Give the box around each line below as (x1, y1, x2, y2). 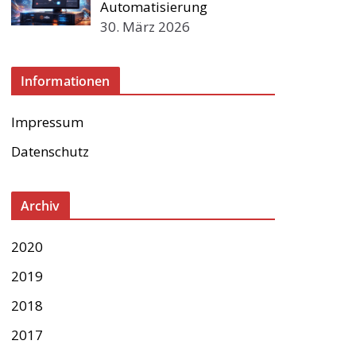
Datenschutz (10, 142, 89, 161)
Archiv (20, 197, 60, 215)
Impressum (10, 113, 83, 131)
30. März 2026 (100, 17, 191, 36)
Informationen (20, 72, 110, 90)
